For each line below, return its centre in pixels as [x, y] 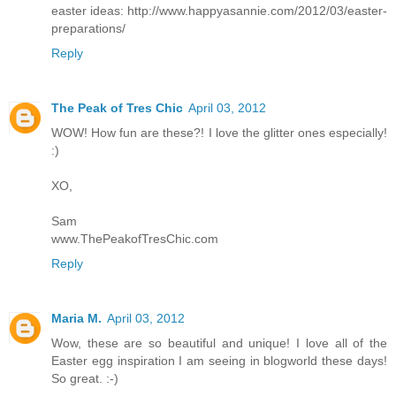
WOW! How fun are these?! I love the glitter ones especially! [219, 132]
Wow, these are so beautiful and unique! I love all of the [219, 343]
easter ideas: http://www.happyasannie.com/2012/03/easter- [219, 10]
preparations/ [88, 28]
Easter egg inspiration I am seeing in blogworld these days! [219, 360]
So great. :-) [85, 378]
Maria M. [76, 318]
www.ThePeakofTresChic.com [135, 238]
